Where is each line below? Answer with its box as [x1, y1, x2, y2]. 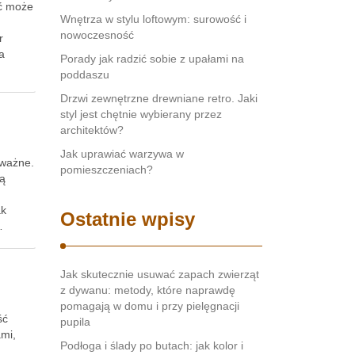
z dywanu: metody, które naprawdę [60, 284, 235, 296]
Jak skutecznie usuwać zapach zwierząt [60, 268, 259, 281]
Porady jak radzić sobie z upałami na [60, 52, 244, 65]
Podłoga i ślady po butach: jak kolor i [60, 339, 243, 352]
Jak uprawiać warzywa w [60, 147, 184, 160]
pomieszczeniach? [60, 163, 153, 176]
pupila [60, 315, 90, 328]
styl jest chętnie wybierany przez [60, 108, 222, 120]
